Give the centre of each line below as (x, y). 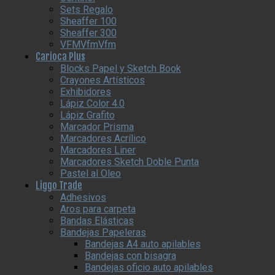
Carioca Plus (60, 57)
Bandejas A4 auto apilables (143, 244)
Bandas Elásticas (97, 221)
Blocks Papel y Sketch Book (121, 69)
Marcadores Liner (98, 150)
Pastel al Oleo (91, 174)
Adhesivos (83, 198)
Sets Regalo (87, 10)
